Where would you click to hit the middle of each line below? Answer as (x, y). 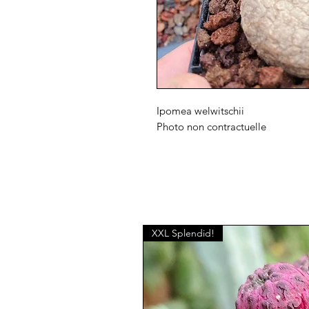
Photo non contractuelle (211, 127)
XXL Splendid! (183, 233)
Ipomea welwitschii (200, 111)
